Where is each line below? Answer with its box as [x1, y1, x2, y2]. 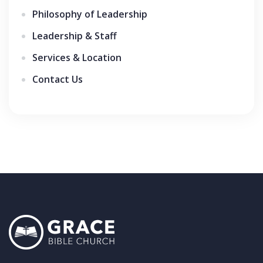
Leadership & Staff [32, 29, 117, 43]
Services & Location [32, 51, 122, 65]
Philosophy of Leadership [32, 8, 147, 21]
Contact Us [32, 73, 83, 86]
